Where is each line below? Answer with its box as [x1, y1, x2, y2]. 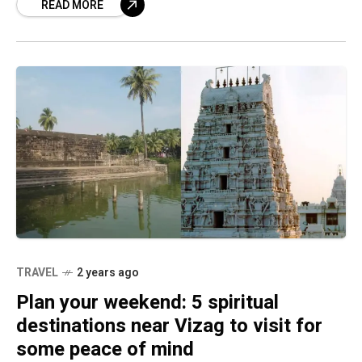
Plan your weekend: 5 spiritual [16, 288, 279, 318]
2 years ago [77, 264, 139, 282]
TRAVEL [16, 264, 58, 282]
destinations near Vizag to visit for [16, 312, 322, 341]
